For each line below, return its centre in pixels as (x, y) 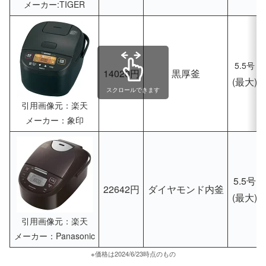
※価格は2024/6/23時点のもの (133, 253)
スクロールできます (133, 90)
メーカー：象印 (54, 120)
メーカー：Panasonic (54, 235)
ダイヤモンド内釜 (186, 189)
